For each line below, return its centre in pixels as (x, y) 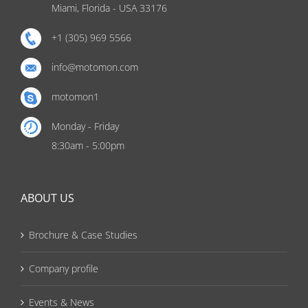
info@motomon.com (95, 67)
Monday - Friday (85, 126)
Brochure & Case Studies (83, 234)
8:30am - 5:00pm (88, 145)
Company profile (64, 268)
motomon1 (75, 96)
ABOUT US (47, 198)
